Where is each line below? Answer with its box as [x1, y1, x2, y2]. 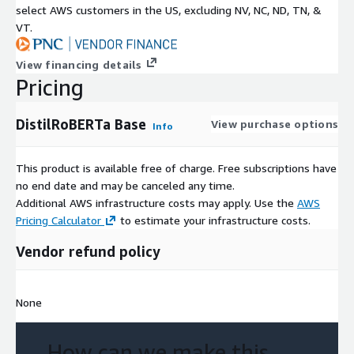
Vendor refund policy [16, 242, 160, 260]
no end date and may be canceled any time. [16, 178, 235, 192]
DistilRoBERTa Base [16, 115, 146, 133]
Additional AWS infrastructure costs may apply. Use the [16, 195, 297, 209]
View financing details [16, 57, 142, 71]
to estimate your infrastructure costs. [117, 213, 311, 227]
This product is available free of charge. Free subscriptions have [16, 160, 337, 175]
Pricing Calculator [16, 213, 101, 227]
